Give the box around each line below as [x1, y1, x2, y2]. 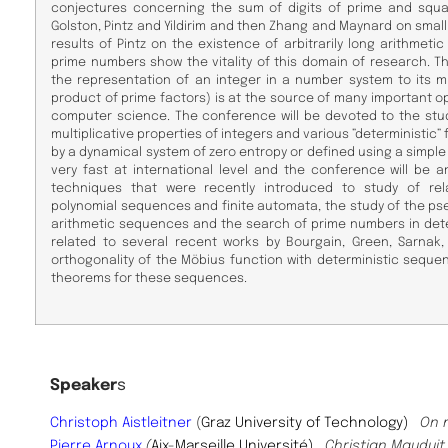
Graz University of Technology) [201, 415, 420, 430]
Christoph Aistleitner [50, 415, 192, 430]
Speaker [50, 376, 117, 394]
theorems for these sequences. [51, 271, 247, 285]
